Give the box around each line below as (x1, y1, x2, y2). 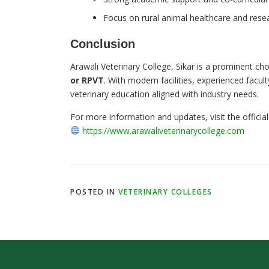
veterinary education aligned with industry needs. (70, 88, 259, 100)
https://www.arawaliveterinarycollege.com (82, 125, 244, 136)
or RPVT (70, 74, 104, 86)
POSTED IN (70, 187, 118, 197)
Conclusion (70, 37, 135, 50)
